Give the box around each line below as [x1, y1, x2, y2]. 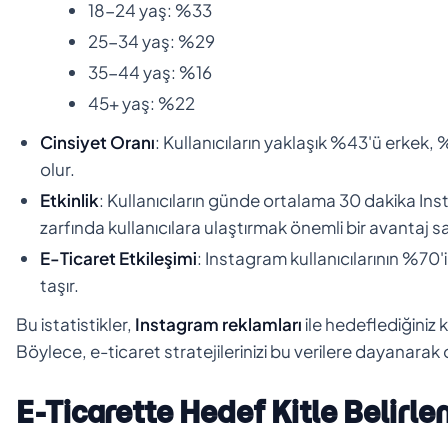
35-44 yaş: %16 [88, 60, 212, 83]
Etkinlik [40, 188, 99, 211]
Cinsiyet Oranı [40, 130, 155, 153]
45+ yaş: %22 [88, 91, 195, 114]
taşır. [40, 273, 79, 296]
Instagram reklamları [135, 312, 302, 335]
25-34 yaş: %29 [88, 29, 215, 52]
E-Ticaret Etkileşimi [40, 246, 197, 269]
